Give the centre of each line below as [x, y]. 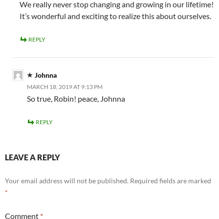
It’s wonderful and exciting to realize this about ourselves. [115, 16]
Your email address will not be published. [67, 181]
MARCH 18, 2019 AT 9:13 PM [65, 87]
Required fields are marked [171, 181]
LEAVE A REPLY [33, 157]
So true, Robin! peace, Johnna [76, 99]
